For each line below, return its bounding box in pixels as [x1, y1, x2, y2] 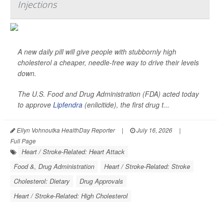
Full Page [10, 137, 36, 145]
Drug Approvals [80, 176, 123, 186]
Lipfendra [53, 100, 82, 110]
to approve [18, 100, 53, 110]
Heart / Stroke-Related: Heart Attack [22, 147, 125, 156]
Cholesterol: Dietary [14, 176, 70, 186]
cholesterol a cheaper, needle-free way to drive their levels [18, 57, 199, 67]
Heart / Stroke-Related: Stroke [104, 162, 190, 171]
